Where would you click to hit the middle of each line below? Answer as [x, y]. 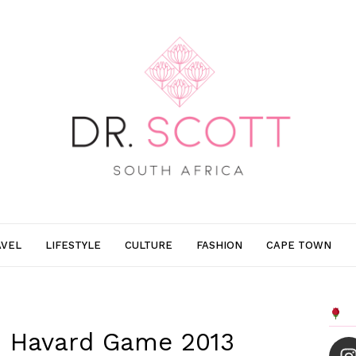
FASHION [219, 245]
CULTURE [149, 245]
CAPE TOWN [299, 245]
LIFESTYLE [73, 245]
